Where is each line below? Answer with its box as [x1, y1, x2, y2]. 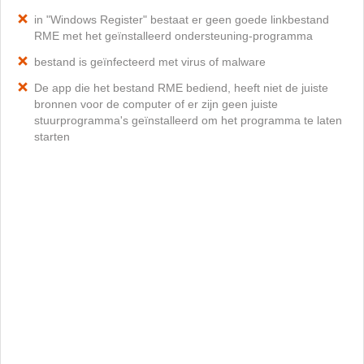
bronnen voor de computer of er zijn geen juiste [34, 97, 278, 110]
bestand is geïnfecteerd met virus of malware [34, 55, 266, 68]
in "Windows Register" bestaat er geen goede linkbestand [34, 13, 329, 26]
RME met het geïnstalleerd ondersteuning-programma [34, 29, 313, 42]
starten [34, 130, 70, 143]
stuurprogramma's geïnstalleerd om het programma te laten [34, 114, 342, 127]
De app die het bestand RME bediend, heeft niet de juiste [34, 81, 328, 94]
